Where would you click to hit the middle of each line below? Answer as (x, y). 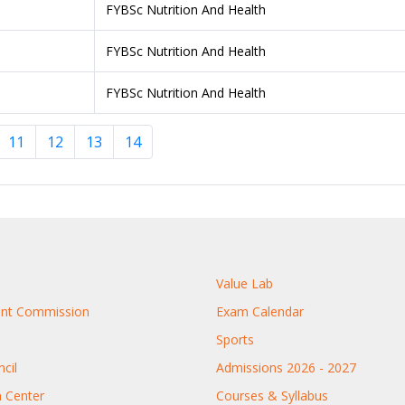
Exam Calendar (260, 311)
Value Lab (245, 283)
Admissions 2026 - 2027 (286, 367)
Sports (235, 339)
